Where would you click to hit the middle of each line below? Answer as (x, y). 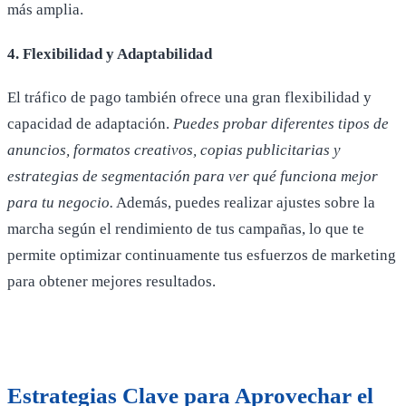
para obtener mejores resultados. (111, 282)
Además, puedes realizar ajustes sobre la (244, 203)
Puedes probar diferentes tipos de (281, 124)
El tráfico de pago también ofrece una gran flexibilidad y (189, 98)
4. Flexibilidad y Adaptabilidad (110, 53)
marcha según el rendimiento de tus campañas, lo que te (186, 229)
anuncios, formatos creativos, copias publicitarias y (174, 150)
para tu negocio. (60, 203)
